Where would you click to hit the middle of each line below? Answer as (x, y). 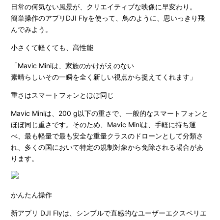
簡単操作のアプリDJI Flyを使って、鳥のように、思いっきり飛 (108, 18)
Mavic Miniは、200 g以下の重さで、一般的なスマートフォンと (110, 113)
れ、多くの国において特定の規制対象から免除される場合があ (107, 147)
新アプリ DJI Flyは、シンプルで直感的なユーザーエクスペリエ (109, 213)
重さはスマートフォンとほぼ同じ (63, 95)
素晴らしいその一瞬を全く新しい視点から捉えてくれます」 (104, 77)
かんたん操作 (32, 195)
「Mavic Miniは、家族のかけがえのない (73, 66)
